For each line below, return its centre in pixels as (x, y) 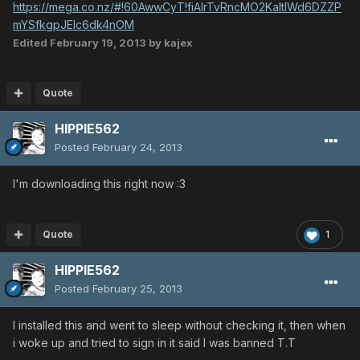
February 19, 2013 (98, 43)
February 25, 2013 (137, 289)
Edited (31, 43)
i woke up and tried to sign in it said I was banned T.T (154, 343)
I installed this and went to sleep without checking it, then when (179, 325)
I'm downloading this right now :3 (99, 184)
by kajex (170, 43)
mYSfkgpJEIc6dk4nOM (74, 25)
